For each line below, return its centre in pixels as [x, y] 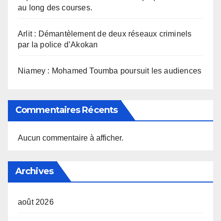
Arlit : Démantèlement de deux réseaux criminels [105, 34]
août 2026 [36, 202]
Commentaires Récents [66, 110]
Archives [34, 171]
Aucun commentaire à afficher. [71, 138]
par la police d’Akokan [58, 44]
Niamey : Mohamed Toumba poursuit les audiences [110, 71]
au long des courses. [55, 7]
